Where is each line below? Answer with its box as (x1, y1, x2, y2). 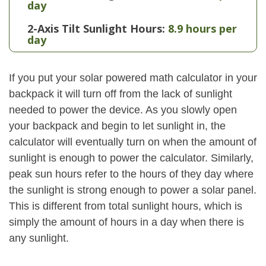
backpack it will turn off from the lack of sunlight (9, 88, 232, 100)
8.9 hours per (168, 21, 237, 36)
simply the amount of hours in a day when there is (9, 216, 244, 228)
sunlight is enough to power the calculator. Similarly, (9, 152, 254, 164)
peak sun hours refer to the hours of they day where (9, 168, 254, 180)
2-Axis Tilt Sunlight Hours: (27, 21, 165, 36)
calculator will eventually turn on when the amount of (9, 136, 256, 148)
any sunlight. (9, 232, 69, 244)
